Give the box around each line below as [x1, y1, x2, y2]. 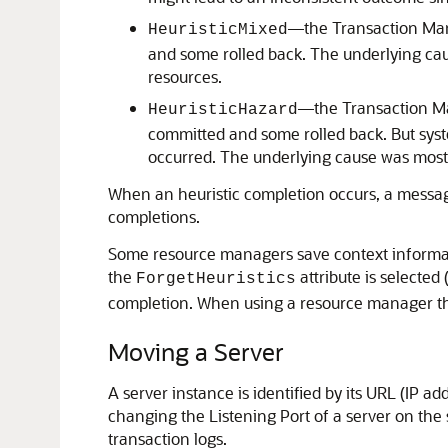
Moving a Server [108, 336, 284, 367]
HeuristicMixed [148, 21, 288, 39]
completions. [108, 206, 200, 227]
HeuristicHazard [148, 101, 298, 119]
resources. [148, 66, 222, 87]
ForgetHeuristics [136, 270, 296, 288]
